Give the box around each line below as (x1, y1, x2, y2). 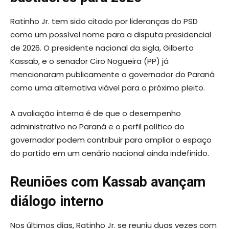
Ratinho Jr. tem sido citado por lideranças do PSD (10, 15, 198, 27)
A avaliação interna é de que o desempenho (10, 107, 181, 119)
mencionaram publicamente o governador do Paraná (10, 68, 215, 80)
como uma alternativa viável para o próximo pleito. (10, 82, 205, 93)
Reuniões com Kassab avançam (10, 173, 205, 190)
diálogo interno (10, 193, 104, 210)
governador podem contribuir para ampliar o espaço (10, 134, 212, 145)
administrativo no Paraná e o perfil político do (10, 121, 185, 132)
